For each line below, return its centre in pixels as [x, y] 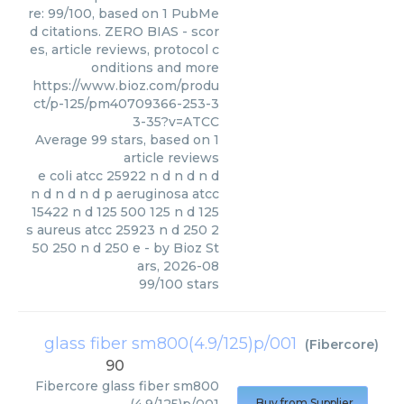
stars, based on [161, 140]
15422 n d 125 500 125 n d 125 [125, 212]
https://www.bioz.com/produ [126, 86]
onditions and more [155, 68]
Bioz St [196, 248]
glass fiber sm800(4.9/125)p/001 [170, 344]
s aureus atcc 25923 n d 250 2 [123, 230]
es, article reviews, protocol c [124, 50]
